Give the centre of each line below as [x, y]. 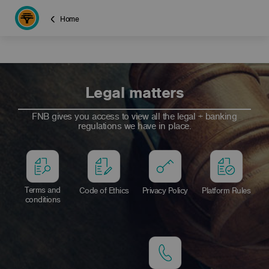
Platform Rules [226, 191]
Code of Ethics [104, 191]
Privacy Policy [165, 191]
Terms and [43, 190]
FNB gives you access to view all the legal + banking [134, 116]
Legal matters [134, 92]
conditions [43, 200]
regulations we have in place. [134, 126]
